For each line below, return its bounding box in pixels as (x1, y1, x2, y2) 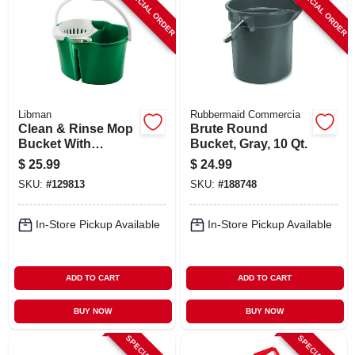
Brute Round (189, 121, 268, 136)
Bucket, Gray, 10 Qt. (189, 136, 307, 151)
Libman (17, 109, 52, 120)
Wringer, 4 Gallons (17, 151, 128, 166)
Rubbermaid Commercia (189, 109, 300, 120)
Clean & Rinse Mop (17, 121, 133, 136)
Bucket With (17, 136, 91, 151)
